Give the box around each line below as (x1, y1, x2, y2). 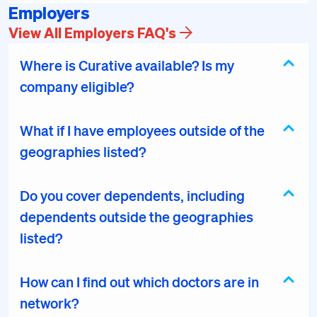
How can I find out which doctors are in (20, 273, 259, 290)
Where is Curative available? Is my (20, 57, 234, 74)
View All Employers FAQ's (8, 23, 176, 42)
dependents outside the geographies (20, 208, 253, 225)
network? (20, 294, 79, 311)
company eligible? (20, 78, 134, 95)
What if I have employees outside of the (20, 122, 265, 139)
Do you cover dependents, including (20, 187, 245, 204)
